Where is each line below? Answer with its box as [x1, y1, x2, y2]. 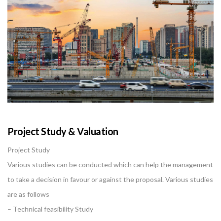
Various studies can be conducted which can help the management [7, 160, 213, 169]
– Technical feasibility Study [7, 204, 93, 213]
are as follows [7, 189, 49, 198]
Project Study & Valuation [7, 125, 118, 137]
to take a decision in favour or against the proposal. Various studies [7, 175, 213, 184]
